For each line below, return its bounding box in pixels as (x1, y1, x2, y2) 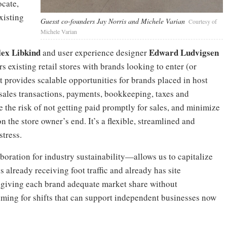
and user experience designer (41, 46, 149, 58)
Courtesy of (188, 17, 217, 26)
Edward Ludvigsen (149, 46, 219, 59)
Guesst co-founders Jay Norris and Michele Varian (41, 16, 185, 26)
